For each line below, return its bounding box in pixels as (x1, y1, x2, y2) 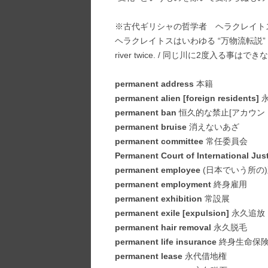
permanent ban (115, 108, 176, 117)
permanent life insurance (115, 237, 217, 246)
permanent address (115, 79, 194, 89)
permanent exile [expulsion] (115, 208, 229, 218)
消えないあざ (187, 122, 239, 132)
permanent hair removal (115, 223, 211, 232)
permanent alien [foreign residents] (115, 93, 259, 103)
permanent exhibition (115, 194, 202, 203)
